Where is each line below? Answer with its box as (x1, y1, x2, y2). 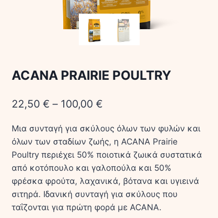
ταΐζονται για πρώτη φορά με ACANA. (12, 202, 162, 212)
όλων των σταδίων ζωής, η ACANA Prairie (12, 136, 178, 146)
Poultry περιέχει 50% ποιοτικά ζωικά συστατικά (12, 149, 202, 160)
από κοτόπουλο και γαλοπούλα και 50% (12, 163, 171, 173)
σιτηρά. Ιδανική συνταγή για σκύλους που (12, 189, 178, 199)
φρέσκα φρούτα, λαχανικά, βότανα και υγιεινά (12, 176, 199, 186)
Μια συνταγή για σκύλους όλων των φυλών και (12, 123, 200, 133)
